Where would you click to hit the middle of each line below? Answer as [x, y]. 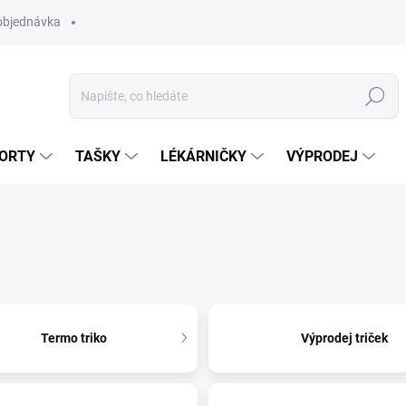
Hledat [375, 97]
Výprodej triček [345, 338]
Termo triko [73, 338]
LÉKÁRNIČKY [203, 156]
